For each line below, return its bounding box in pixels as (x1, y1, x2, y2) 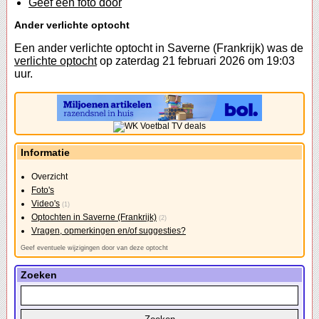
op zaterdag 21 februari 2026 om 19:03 (97, 55, 295, 68)
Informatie (21, 147, 70, 159)
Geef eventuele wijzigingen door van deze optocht (21, 244, 168, 252)
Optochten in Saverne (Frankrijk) (31, 212, 157, 223)
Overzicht (31, 172, 68, 182)
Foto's (31, 185, 54, 196)
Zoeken (21, 269, 57, 281)
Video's (31, 199, 60, 209)
